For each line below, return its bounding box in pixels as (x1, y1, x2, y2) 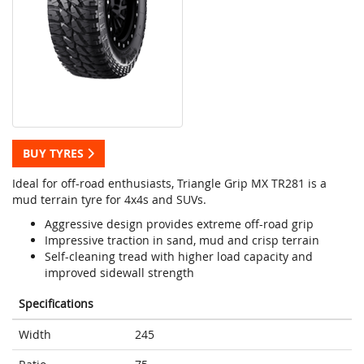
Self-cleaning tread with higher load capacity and (45, 249, 313, 265)
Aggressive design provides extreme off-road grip (45, 216, 314, 232)
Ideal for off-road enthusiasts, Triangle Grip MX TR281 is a (12, 175, 327, 192)
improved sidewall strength (45, 265, 194, 281)
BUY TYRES (23, 145, 87, 162)
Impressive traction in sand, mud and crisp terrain (45, 232, 319, 249)
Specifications (19, 296, 93, 312)
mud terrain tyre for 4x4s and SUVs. (12, 192, 206, 208)
